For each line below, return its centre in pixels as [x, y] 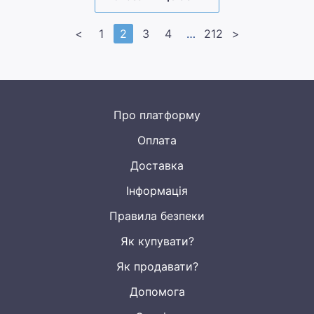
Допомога [157, 292]
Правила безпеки [157, 216]
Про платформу [157, 115]
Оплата [157, 140]
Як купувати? [157, 241]
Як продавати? [157, 266]
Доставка [157, 165]
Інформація [157, 191]
